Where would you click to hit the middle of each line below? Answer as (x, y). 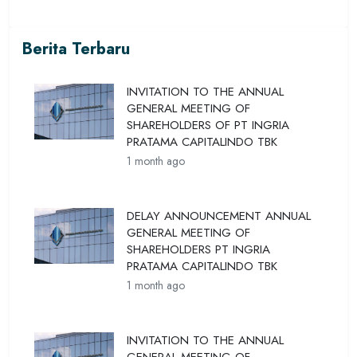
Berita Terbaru (76, 49)
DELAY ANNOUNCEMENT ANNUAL (219, 216)
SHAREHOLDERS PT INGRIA (198, 250)
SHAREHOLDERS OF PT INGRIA (208, 126)
